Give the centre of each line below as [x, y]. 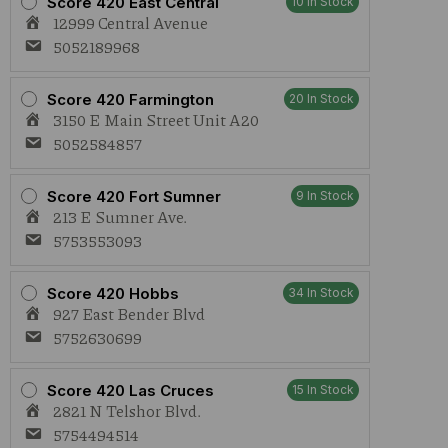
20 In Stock [321, 98]
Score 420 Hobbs [113, 293]
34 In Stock [321, 292]
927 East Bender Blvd [129, 313]
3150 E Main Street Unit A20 [156, 119]
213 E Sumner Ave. [120, 216]
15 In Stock [323, 389]
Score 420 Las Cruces [130, 390]
